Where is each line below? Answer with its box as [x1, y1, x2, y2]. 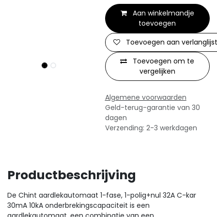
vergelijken [139, 66, 175, 76]
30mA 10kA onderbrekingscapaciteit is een [7, 201, 150, 210]
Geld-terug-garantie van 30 [105, 103, 200, 112]
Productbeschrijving [7, 167, 136, 184]
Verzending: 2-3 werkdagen [105, 123, 197, 133]
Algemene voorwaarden [105, 93, 186, 102]
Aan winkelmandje [130, 8, 194, 18]
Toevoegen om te [133, 56, 195, 66]
